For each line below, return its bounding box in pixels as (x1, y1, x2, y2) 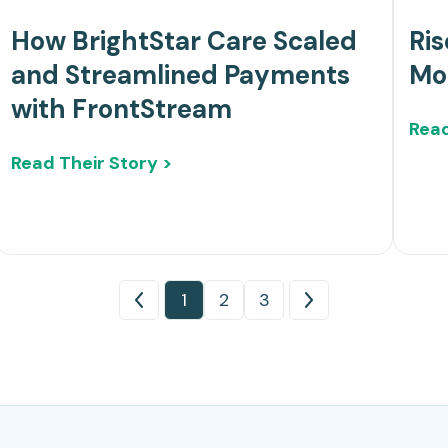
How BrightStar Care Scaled (10, 24, 357, 59)
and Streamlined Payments (10, 58, 350, 93)
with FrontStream (10, 92, 232, 127)
